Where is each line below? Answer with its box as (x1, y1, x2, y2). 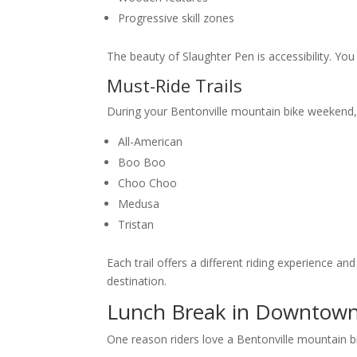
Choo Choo (118, 175, 178, 191)
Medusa (118, 196, 160, 212)
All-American (118, 134, 183, 150)
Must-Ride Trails (107, 73, 243, 98)
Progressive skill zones (118, 10, 235, 26)
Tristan (118, 217, 155, 233)
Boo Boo (118, 155, 167, 171)
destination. (107, 273, 167, 289)
